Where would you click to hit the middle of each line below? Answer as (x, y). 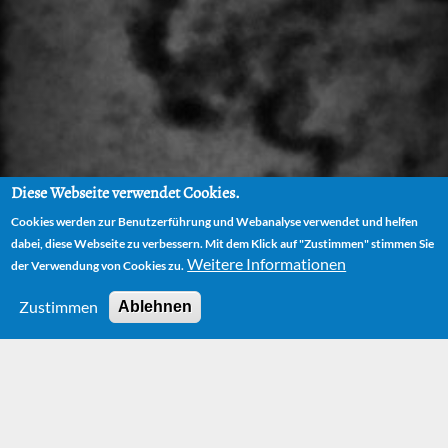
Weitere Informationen (267, 263)
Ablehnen (155, 306)
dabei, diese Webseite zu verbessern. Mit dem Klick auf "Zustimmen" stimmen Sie (223, 243)
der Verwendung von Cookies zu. (98, 265)
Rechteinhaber (140, 399)
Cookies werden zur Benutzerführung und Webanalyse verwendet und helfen (215, 221)
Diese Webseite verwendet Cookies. (126, 193)
